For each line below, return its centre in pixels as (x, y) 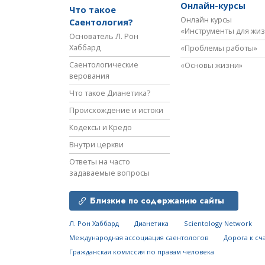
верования (89, 76)
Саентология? (101, 22)
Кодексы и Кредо (101, 127)
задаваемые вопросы (109, 173)
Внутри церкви (96, 144)
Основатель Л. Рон (104, 36)
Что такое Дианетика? (110, 93)
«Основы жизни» (211, 65)
